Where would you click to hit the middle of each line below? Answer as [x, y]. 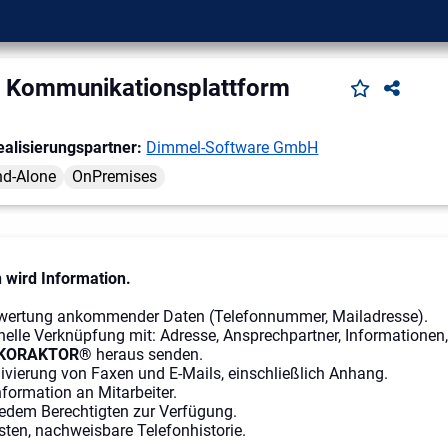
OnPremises [115, 176]
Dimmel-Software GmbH [232, 147]
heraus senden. [147, 354]
